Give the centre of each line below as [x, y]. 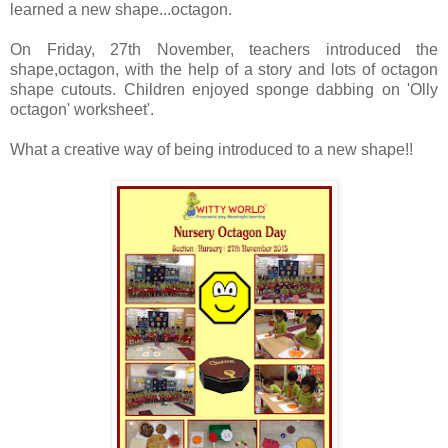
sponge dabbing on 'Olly [347, 89]
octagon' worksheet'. [82, 109]
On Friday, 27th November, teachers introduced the [224, 49]
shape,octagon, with [85, 69]
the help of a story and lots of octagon [299, 69]
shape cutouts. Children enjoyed [133, 89]
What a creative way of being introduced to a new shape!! [211, 149]
